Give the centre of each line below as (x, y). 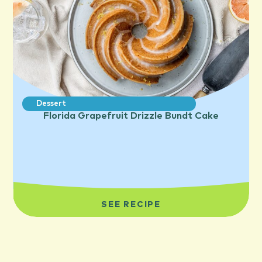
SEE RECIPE (131, 204)
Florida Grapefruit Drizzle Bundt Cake (131, 116)
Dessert (51, 104)
